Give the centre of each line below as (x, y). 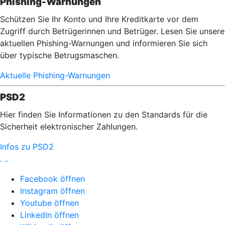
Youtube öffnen (49, 203)
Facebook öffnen (52, 179)
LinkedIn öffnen (49, 215)
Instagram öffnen (52, 191)
